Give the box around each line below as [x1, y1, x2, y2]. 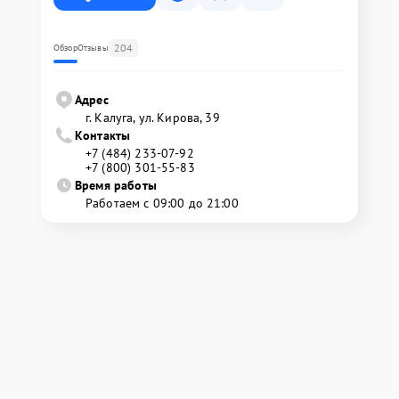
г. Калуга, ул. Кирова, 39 [85, 110, 220, 126]
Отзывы [77, 42, 109, 53]
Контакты [75, 127, 131, 143]
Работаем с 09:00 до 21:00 [85, 195, 239, 211]
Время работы [75, 177, 157, 193]
